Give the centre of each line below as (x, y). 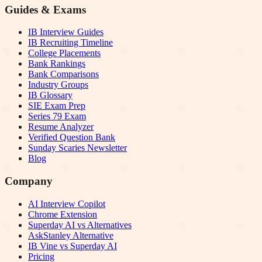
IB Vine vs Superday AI (73, 246)
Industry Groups (58, 85)
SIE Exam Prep (57, 106)
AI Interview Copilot (67, 204)
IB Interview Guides (66, 32)
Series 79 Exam (57, 116)
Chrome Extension (63, 214)
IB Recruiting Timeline (70, 43)
